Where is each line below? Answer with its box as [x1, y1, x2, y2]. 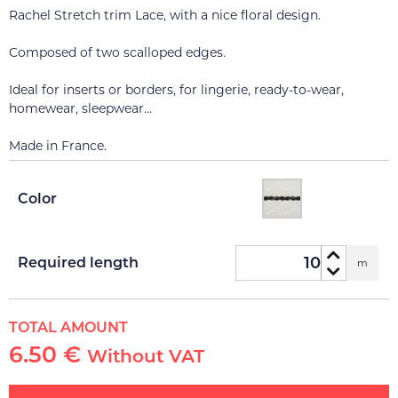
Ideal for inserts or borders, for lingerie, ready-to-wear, [9, 82, 344, 98]
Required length [18, 254, 139, 271]
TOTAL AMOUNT [9, 319, 128, 336]
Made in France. [9, 138, 107, 154]
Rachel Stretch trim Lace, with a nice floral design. [9, 7, 321, 23]
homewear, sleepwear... [9, 100, 152, 116]
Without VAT [87, 346, 204, 367]
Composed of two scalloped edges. [9, 44, 226, 60]
